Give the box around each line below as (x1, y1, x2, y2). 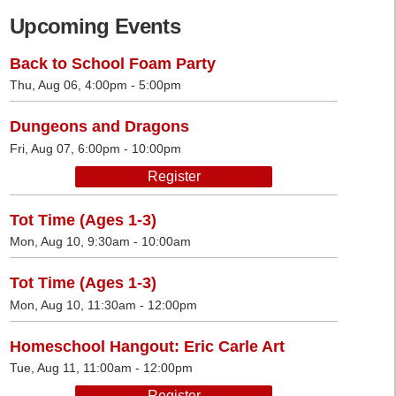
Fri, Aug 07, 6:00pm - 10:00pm (10, 141, 181, 156)
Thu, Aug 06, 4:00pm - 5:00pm (10, 78, 181, 93)
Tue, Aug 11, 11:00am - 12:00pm (10, 361, 193, 376)
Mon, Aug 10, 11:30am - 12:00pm (10, 297, 197, 312)
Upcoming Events (10, 13, 180, 38)
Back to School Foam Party (10, 54, 216, 72)
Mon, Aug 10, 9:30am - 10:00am (10, 234, 191, 249)
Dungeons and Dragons (10, 118, 189, 136)
